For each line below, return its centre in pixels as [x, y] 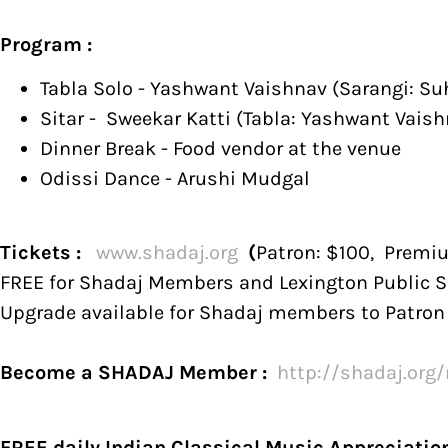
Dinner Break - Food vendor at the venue [220, 148]
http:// [308, 373]
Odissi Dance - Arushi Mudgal [175, 178]
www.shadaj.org [167, 253]
